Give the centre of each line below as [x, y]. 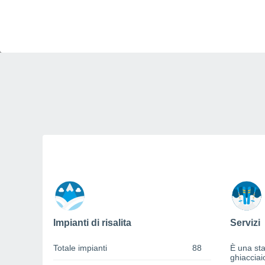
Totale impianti [80, 248]
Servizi [245, 223]
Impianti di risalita [92, 223]
